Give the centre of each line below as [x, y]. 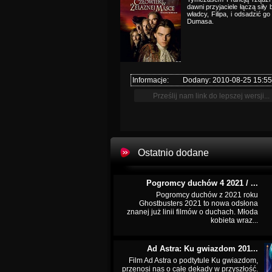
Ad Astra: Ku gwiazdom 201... [202, 249]
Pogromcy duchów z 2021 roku [207, 195]
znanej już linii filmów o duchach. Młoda [192, 212]
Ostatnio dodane [173, 153]
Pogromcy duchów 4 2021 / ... [202, 183]
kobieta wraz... [234, 220]
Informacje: [151, 80]
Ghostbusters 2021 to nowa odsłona [199, 203]
